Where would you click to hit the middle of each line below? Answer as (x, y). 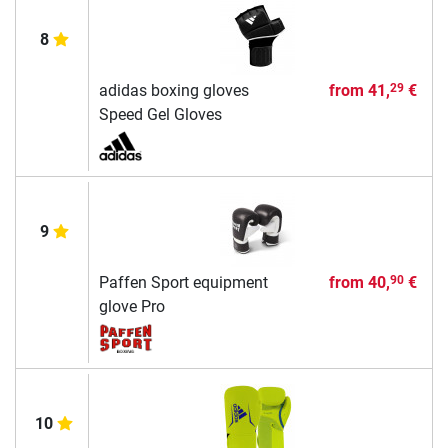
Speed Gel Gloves (160, 114)
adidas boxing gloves (173, 90)
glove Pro (131, 306)
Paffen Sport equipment (183, 282)
